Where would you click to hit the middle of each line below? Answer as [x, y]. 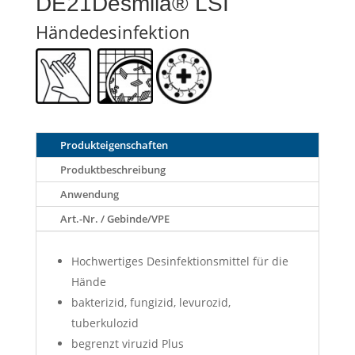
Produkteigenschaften [114, 145]
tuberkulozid [105, 323]
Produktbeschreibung [113, 169]
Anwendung [89, 194]
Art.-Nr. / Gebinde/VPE [115, 218]
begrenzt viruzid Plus [127, 343]
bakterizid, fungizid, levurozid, [151, 302]
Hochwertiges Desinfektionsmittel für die [179, 261]
